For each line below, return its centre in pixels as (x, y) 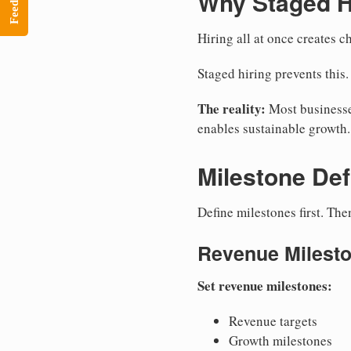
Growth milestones (280, 340)
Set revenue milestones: (265, 285)
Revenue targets (273, 320)
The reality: (232, 109)
